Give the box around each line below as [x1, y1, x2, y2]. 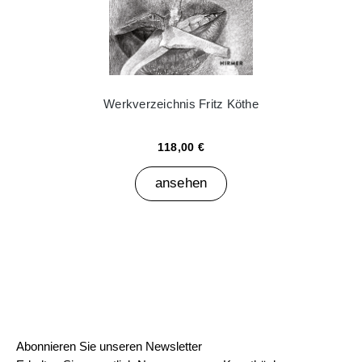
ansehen [154, 175, 208, 192]
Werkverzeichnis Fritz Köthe [103, 96, 259, 111]
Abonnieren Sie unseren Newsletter [16, 339, 202, 353]
